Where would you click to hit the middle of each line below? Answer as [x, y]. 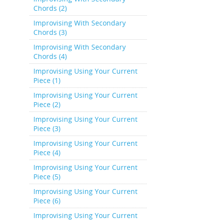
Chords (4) [50, 56]
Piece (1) [47, 80]
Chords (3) [50, 32]
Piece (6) [47, 201]
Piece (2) [47, 104]
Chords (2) [50, 8]
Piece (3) [47, 128]
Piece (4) [47, 152]
